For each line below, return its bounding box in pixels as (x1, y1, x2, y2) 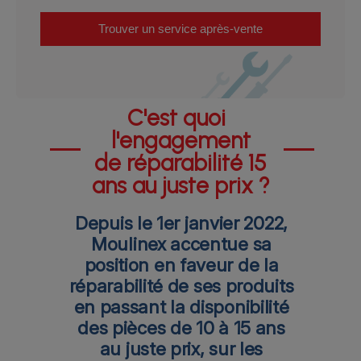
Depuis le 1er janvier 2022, (75, 211, 288, 234)
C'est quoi (127, 103, 226, 131)
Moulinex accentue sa (91, 232, 272, 255)
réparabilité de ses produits (68, 274, 294, 297)
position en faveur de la (84, 253, 279, 276)
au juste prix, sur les (99, 337, 263, 359)
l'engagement (110, 126, 251, 154)
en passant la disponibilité (73, 295, 289, 317)
